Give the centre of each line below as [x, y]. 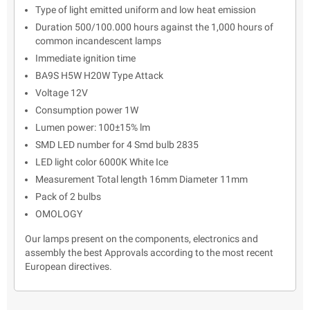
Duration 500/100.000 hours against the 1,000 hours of [154, 27]
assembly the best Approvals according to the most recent [149, 253]
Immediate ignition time [85, 58]
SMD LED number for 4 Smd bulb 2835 [117, 145]
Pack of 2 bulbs [68, 197]
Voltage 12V [62, 93]
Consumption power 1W [87, 110]
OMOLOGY [59, 214]
